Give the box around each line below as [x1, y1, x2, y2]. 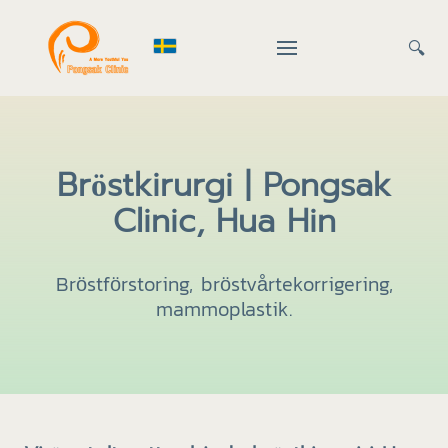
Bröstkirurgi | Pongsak [57, 161, 391, 210]
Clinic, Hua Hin [112, 197, 336, 246]
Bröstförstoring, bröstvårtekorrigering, [55, 269, 393, 299]
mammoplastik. [156, 294, 292, 324]
